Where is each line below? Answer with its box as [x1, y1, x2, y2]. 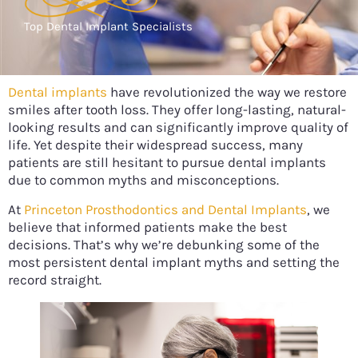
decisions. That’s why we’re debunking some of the [8, 236, 320, 253]
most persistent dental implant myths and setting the [8, 253, 340, 270]
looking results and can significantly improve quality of [8, 119, 348, 136]
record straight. [8, 271, 101, 288]
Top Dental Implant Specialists [24, 19, 193, 34]
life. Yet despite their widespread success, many [8, 137, 303, 153]
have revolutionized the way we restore [107, 84, 347, 101]
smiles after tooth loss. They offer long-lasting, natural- [8, 101, 346, 118]
